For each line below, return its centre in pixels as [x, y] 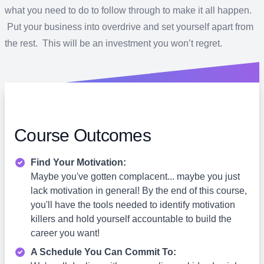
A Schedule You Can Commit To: [103, 252]
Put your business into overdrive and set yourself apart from [129, 27]
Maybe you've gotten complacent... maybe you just [135, 176]
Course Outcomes [82, 135]
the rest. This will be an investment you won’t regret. [116, 43]
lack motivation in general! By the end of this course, [139, 191]
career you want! [65, 233]
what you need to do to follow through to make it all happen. [128, 10]
